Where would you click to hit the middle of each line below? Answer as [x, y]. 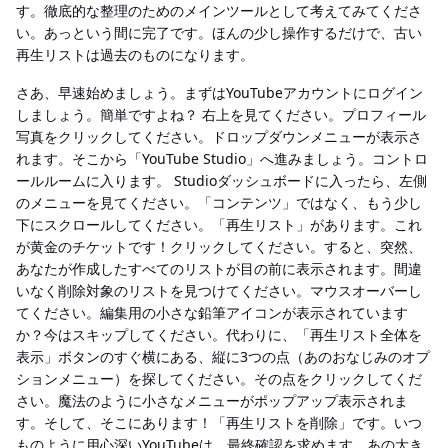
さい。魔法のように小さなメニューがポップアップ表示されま [212, 400]
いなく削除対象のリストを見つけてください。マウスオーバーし [219, 290]
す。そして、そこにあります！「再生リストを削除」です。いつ [219, 422]
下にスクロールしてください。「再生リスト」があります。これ [219, 224]
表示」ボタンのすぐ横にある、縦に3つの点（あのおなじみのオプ [223, 356]
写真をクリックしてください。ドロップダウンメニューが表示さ [219, 136]
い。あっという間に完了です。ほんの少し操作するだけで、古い [219, 32]
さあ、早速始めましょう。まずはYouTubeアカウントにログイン [219, 92]
